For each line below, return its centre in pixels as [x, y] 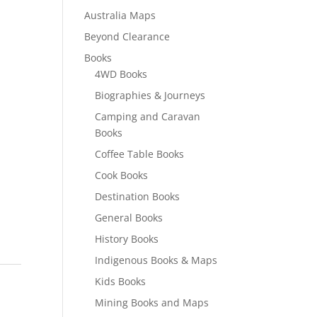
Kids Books [121, 281]
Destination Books [138, 196]
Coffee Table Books [140, 154]
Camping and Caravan [148, 116]
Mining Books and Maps [152, 302]
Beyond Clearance [127, 36]
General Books [129, 218]
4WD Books [121, 74]
